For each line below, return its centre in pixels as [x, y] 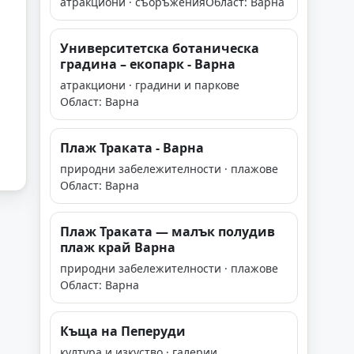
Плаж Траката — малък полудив [168, 232]
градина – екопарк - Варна [148, 64]
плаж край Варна [118, 247]
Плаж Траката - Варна [132, 148]
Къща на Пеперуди [123, 331]
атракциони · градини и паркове [150, 85]
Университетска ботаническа [160, 48]
